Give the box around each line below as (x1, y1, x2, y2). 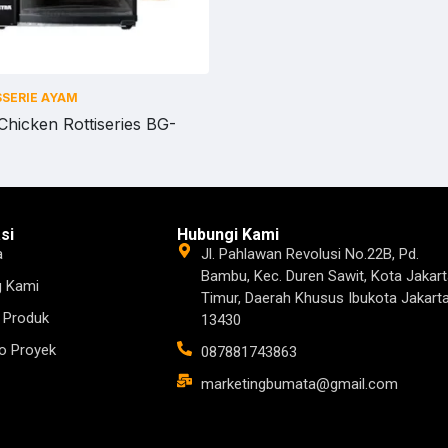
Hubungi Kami (177, 225, 279, 244)
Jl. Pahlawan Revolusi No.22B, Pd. (200, 245, 419, 263)
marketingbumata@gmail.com (200, 375, 398, 393)
